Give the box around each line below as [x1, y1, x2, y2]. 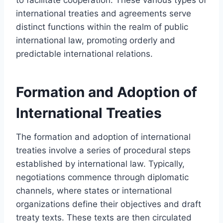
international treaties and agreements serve [16, 8, 191, 18]
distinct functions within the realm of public [16, 21, 188, 32]
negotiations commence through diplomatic [16, 172, 189, 182]
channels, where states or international [16, 185, 172, 196]
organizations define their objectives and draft [16, 199, 201, 209]
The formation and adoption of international [16, 131, 191, 142]
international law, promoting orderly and [16, 35, 175, 45]
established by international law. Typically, [16, 158, 185, 169]
